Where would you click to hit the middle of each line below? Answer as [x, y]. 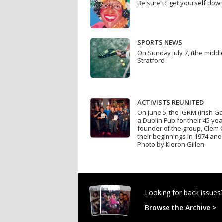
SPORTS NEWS [160, 42]
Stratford [151, 61]
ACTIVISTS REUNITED [170, 102]
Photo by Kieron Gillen [171, 144]
